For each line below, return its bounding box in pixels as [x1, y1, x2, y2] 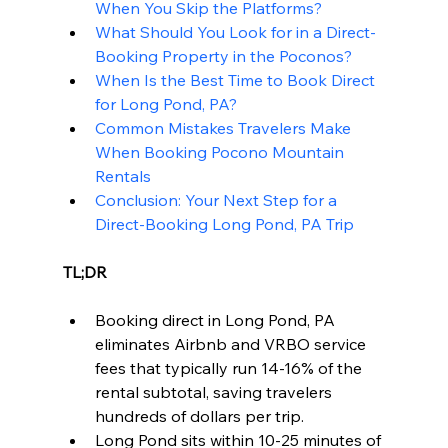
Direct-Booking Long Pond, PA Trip [94, 214, 354, 235]
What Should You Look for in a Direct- [94, 22, 376, 43]
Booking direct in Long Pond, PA [94, 310, 339, 331]
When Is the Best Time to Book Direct [94, 70, 379, 91]
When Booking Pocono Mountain [94, 142, 348, 163]
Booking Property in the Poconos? [94, 46, 352, 67]
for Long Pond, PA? [94, 94, 237, 115]
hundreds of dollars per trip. [94, 406, 304, 427]
